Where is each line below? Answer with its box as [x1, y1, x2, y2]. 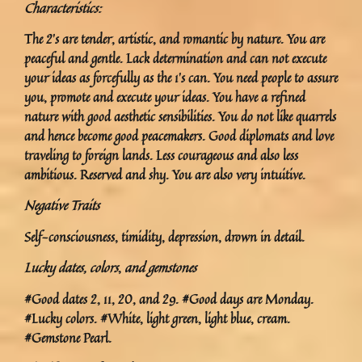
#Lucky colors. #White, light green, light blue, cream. [24, 308, 290, 328]
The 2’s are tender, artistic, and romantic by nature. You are [24, 29, 325, 49]
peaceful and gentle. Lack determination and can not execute [24, 48, 326, 69]
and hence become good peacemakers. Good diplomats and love [24, 126, 334, 146]
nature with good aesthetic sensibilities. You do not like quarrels [24, 107, 336, 127]
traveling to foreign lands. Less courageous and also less [24, 145, 298, 166]
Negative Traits [24, 196, 99, 216]
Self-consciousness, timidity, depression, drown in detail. [24, 226, 305, 246]
